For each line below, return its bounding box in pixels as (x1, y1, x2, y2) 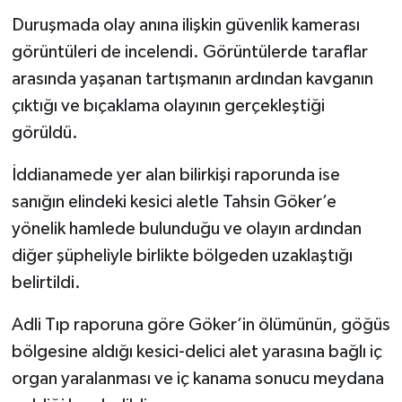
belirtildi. (11, 273, 81, 292)
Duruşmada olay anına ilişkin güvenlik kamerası (11, 15, 360, 34)
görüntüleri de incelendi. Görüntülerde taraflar (11, 42, 368, 61)
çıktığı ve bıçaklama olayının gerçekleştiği (11, 96, 325, 115)
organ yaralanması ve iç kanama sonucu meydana (11, 369, 384, 388)
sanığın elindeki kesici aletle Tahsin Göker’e (11, 192, 336, 211)
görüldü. (11, 123, 78, 142)
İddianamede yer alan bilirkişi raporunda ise (11, 165, 340, 184)
